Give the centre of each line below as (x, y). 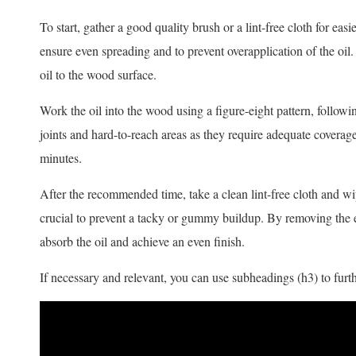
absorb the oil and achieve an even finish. (142, 242)
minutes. (61, 158)
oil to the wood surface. (98, 75)
